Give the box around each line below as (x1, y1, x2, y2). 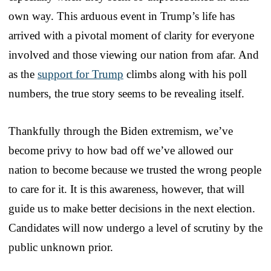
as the (8, 67, 38, 80)
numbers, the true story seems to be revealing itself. (8, 87, 244, 100)
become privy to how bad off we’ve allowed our (8, 143, 233, 157)
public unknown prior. (8, 240, 113, 253)
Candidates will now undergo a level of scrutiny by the (8, 221, 263, 234)
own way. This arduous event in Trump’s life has (8, 9, 235, 22)
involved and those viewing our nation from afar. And (8, 48, 259, 61)
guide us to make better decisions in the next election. (8, 201, 255, 215)
